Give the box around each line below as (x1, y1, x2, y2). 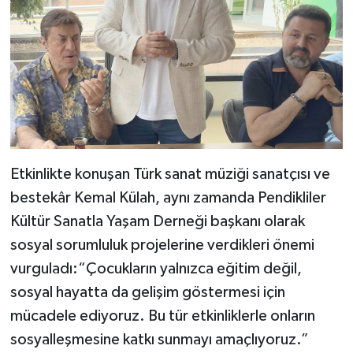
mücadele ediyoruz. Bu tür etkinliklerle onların (9, 307, 315, 324)
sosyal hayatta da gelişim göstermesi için (9, 284, 285, 300)
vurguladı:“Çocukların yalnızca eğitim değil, (9, 260, 302, 277)
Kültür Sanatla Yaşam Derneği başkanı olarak (9, 213, 305, 229)
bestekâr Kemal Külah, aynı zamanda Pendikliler (9, 189, 326, 206)
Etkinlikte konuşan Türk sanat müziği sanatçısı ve (9, 165, 330, 182)
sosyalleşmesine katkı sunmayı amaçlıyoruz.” (9, 331, 309, 347)
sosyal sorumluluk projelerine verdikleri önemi (9, 236, 314, 253)
